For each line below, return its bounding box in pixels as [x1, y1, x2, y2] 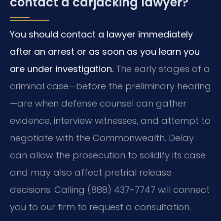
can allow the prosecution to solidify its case [10, 148, 206, 161]
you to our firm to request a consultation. [10, 200, 191, 213]
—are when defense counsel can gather [10, 97, 186, 110]
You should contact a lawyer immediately [10, 28, 193, 40]
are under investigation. [10, 62, 113, 75]
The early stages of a [113, 62, 210, 75]
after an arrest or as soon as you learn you [10, 45, 200, 58]
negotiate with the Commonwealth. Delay [10, 131, 194, 144]
